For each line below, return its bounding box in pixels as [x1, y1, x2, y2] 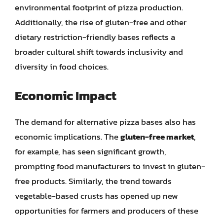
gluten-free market [120, 130, 194, 143]
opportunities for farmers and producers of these [15, 204, 198, 217]
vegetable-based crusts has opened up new [15, 189, 178, 202]
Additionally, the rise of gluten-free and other [15, 16, 186, 29]
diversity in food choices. [15, 60, 109, 73]
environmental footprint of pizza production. [15, 1, 183, 14]
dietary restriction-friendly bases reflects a [15, 31, 175, 43]
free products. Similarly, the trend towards [15, 174, 172, 187]
